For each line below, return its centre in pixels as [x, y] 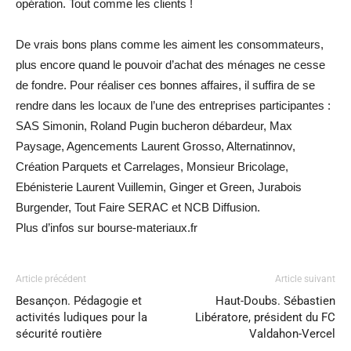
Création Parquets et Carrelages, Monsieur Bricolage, [152, 166]
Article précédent [51, 279]
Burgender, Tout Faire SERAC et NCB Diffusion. [138, 207]
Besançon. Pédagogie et [79, 300]
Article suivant [305, 279]
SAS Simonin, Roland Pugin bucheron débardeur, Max [154, 125]
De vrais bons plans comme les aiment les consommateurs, [170, 44]
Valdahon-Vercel [292, 333]
